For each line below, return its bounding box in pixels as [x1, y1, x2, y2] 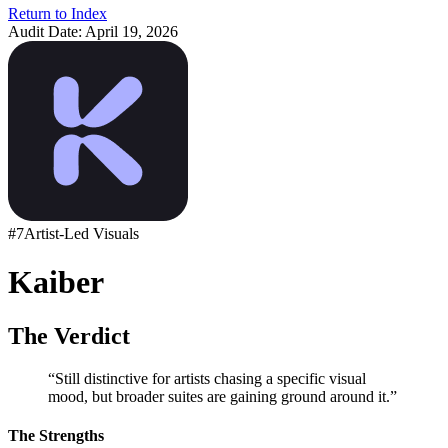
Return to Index [8, 5, 107, 22]
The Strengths [8, 427, 104, 445]
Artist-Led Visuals [24, 225, 139, 242]
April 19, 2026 [85, 23, 178, 40]
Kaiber [8, 264, 104, 301]
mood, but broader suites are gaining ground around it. [48, 387, 390, 405]
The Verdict [8, 322, 130, 349]
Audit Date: [8, 23, 85, 40]
